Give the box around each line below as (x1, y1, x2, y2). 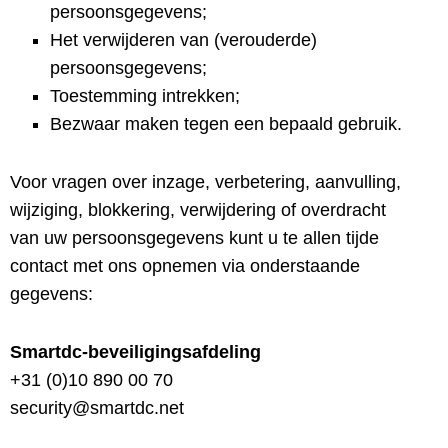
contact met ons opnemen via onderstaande (10, 256, 360, 276)
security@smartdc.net (10, 398, 184, 418)
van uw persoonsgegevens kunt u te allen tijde (10, 228, 379, 248)
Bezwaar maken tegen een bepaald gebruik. (50, 114, 402, 134)
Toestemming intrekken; (50, 86, 240, 106)
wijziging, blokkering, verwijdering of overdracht (10, 200, 386, 220)
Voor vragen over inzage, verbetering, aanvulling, (10, 172, 401, 192)
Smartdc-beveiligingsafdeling (10, 342, 261, 362)
